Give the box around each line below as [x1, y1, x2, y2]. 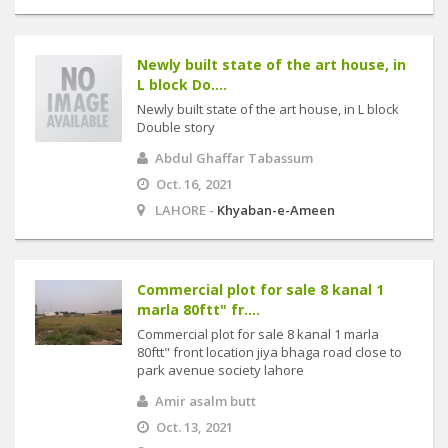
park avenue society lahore [137, 361, 304, 379]
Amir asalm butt [155, 392, 256, 410]
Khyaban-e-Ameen [217, 201, 335, 219]
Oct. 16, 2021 [156, 175, 233, 193]
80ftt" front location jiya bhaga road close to [137, 343, 402, 361]
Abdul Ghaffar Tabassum [155, 149, 313, 167]
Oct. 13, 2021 [156, 418, 233, 436]
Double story [137, 118, 215, 136]
